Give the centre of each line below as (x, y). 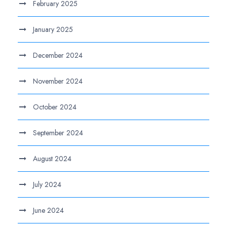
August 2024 (52, 158)
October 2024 (55, 107)
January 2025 (53, 29)
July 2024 (47, 184)
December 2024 (58, 55)
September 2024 (58, 133)
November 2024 (58, 81)
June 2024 (48, 210)
